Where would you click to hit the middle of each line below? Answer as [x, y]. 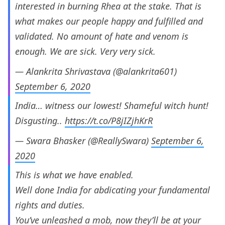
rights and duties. [50, 205]
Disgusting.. [40, 121]
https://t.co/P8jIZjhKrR [109, 121]
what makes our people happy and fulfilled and [109, 21]
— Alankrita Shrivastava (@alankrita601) [96, 72]
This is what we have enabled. [74, 175]
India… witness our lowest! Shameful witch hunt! [112, 106]
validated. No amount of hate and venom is [102, 36]
